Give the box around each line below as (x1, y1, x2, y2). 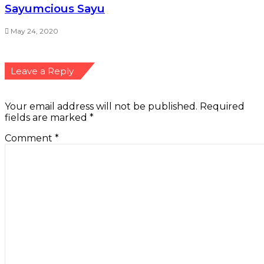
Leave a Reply (11, 65, 74, 77)
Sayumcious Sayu (5, 1, 105, 15)
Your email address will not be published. (5, 101, 197, 113)
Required (200, 101, 245, 113)
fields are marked (5, 112, 90, 124)
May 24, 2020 (11, 27, 58, 36)
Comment (5, 133, 55, 144)
